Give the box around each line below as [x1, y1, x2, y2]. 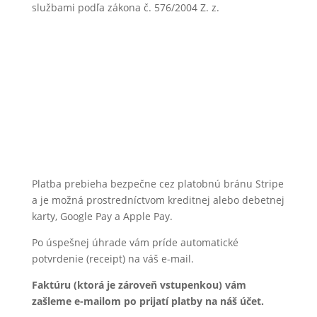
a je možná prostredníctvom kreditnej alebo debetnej [31, 193, 284, 207]
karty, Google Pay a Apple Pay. [31, 209, 173, 223]
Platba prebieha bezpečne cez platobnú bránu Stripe [31, 177, 284, 190]
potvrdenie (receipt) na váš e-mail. [31, 252, 194, 265]
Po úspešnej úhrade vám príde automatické [31, 236, 238, 249]
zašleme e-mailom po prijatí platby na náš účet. [31, 294, 264, 308]
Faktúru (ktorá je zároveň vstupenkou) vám [31, 278, 246, 292]
